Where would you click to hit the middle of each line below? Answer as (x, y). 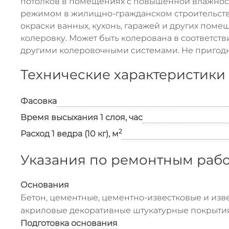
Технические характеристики (123, 75)
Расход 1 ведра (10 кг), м (70, 134)
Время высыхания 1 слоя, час (82, 117)
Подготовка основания (69, 223)
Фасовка (39, 101)
